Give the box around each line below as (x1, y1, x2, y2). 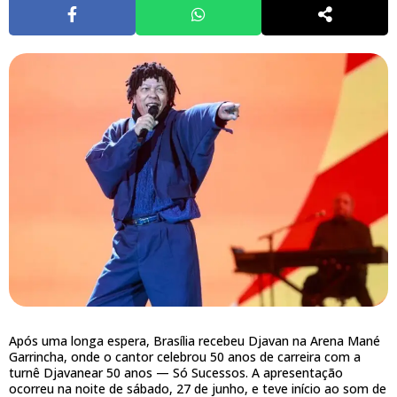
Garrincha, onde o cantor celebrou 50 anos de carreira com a (9, 347, 361, 365)
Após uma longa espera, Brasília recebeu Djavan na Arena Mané (9, 331, 380, 349)
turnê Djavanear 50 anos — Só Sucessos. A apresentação (9, 363, 343, 381)
